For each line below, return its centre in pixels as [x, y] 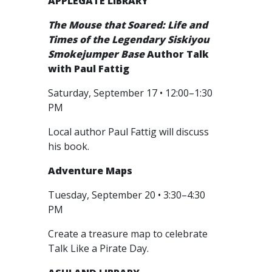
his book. [70, 146]
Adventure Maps [90, 171]
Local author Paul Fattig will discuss [128, 132]
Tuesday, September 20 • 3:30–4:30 [127, 195]
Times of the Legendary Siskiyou [129, 39]
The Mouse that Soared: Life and [128, 25]
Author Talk [177, 54]
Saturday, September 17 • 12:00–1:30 [130, 93]
